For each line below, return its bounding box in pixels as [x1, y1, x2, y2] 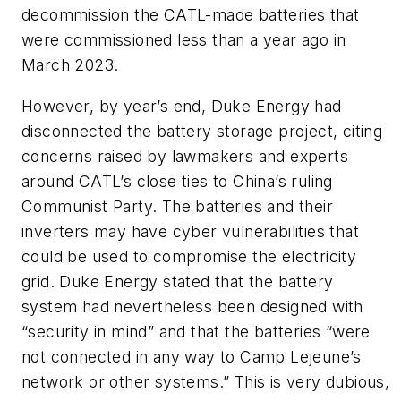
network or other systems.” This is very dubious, [21, 371, 390, 391]
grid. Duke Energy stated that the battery [21, 271, 334, 291]
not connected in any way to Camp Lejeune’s [21, 346, 362, 366]
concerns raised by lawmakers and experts [21, 146, 348, 166]
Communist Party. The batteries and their [21, 196, 333, 216]
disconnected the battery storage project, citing [21, 121, 383, 141]
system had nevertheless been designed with [21, 296, 363, 316]
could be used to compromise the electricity [21, 246, 357, 266]
